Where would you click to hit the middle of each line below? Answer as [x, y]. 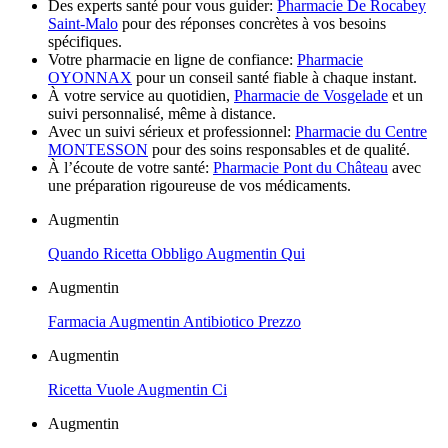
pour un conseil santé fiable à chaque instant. [274, 77]
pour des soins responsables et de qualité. [279, 149]
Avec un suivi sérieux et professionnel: [171, 131]
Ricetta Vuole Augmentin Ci [137, 389]
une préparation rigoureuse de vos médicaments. [199, 185]
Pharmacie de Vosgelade [311, 95]
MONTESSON [98, 149]
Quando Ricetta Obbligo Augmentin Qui [176, 253]
